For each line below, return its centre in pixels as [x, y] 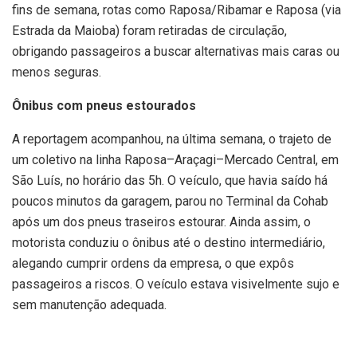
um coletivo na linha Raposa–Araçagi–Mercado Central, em [175, 160]
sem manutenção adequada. [89, 305]
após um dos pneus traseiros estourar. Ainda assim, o [161, 222]
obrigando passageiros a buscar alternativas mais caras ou [176, 52]
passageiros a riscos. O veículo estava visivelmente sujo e [176, 284]
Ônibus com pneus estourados [104, 106]
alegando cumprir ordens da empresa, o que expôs [153, 264]
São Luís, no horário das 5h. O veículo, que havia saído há [170, 181]
